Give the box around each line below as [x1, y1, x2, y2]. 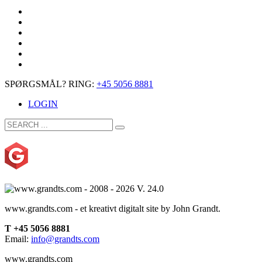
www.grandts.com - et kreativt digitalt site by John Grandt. [5, 203, 220, 213]
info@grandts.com [31, 233, 99, 244]
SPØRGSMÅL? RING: [5, 79, 96, 89]
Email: [5, 233, 31, 244]
